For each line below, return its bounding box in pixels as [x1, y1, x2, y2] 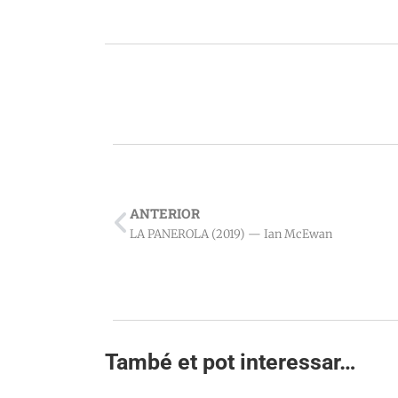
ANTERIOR [130, 204, 200, 223]
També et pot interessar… [105, 349, 356, 376]
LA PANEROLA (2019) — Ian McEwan [130, 227, 332, 243]
